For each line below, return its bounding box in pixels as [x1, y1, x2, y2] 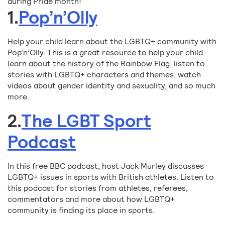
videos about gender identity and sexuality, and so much [8, 80, 215, 91]
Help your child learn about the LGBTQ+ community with [8, 36, 216, 47]
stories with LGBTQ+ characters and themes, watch [8, 69, 201, 80]
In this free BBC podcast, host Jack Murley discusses [8, 161, 204, 172]
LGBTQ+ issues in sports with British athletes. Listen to [8, 172, 214, 183]
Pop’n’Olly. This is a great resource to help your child [8, 47, 203, 58]
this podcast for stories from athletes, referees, [8, 183, 188, 194]
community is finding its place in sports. [8, 205, 155, 216]
